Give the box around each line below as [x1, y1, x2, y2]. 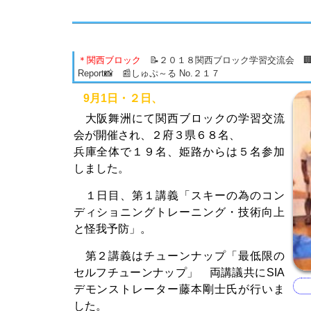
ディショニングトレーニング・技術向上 [73, 205, 285, 218]
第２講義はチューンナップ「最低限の [73, 249, 285, 262]
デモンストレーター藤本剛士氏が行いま [73, 283, 285, 295]
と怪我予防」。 [73, 222, 151, 235]
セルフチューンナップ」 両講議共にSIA [73, 266, 285, 278]
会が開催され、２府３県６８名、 [73, 128, 240, 141]
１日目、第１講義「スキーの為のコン [73, 189, 285, 201]
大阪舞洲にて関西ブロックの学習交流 [73, 112, 285, 124]
